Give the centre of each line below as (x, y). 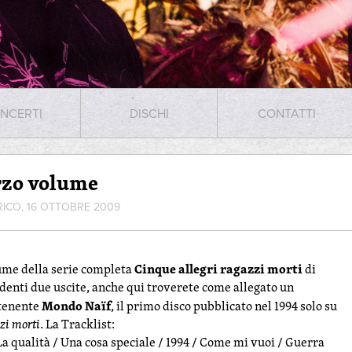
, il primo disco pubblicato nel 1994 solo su (224, 306)
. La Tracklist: (77, 324)
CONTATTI (287, 113)
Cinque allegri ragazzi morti (218, 269)
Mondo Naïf (76, 306)
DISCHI (149, 113)
